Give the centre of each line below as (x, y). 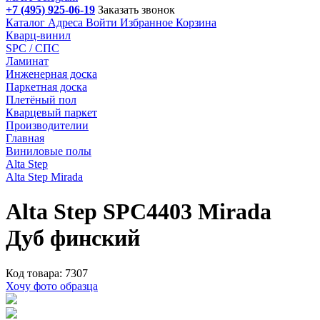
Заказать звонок (136, 10)
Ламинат (27, 61)
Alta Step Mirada (44, 177)
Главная (25, 138)
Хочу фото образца (52, 286)
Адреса (65, 22)
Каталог (25, 22)
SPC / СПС (32, 48)
